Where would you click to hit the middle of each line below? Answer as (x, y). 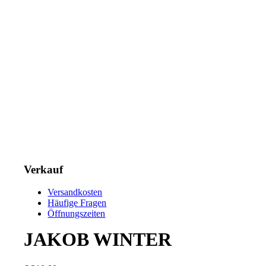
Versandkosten (75, 192)
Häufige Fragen (77, 203)
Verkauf (44, 169)
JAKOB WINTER (98, 240)
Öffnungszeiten (77, 214)
